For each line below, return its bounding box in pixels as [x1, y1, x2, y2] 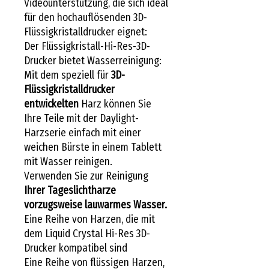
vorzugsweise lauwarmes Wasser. [24, 198, 167, 211]
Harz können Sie [79, 97, 151, 110]
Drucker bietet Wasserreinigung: [24, 53, 162, 67]
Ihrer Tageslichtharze [24, 183, 116, 197]
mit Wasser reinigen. [24, 154, 112, 168]
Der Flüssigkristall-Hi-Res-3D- [24, 39, 150, 53]
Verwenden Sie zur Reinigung [24, 169, 148, 183]
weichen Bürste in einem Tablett [24, 140, 162, 154]
